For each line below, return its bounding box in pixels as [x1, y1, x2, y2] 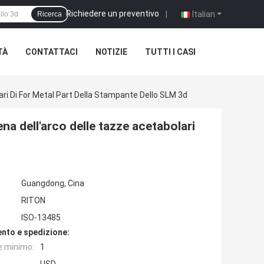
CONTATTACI [25, 47, 78, 57]
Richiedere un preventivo [66, 8, 159, 18]
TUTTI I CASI [145, 47, 196, 57]
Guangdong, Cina [21, 179, 84, 189]
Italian [192, 9, 215, 19]
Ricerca [37, 10, 62, 18]
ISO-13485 [21, 213, 61, 223]
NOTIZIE [95, 47, 127, 57]
